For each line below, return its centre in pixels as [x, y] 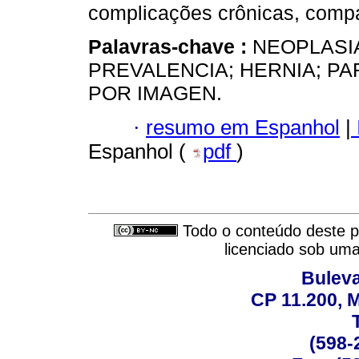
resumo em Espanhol [243, 127]
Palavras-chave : [170, 47]
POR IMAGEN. [155, 93]
